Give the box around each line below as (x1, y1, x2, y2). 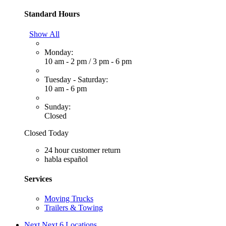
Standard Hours (24, 10, 80, 19)
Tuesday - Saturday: (44, 75, 108, 84)
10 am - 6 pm (44, 84, 87, 93)
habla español (44, 154, 88, 163)
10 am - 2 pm (44, 56, 89, 66)
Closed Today (24, 128, 69, 137)
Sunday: (44, 102, 71, 111)
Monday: (44, 47, 73, 56)
